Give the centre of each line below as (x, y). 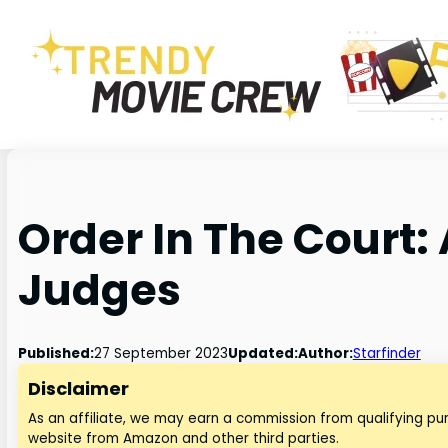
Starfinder (386, 354)
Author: (325, 354)
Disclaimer (79, 389)
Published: (55, 354)
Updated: (262, 354)
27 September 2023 (160, 354)
